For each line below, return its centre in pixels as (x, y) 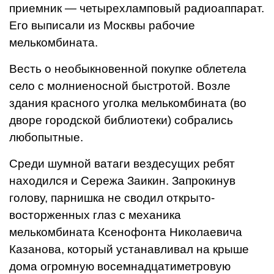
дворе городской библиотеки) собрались (121, 120)
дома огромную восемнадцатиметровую (120, 266)
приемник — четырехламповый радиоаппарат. (137, 8)
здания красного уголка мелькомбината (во (128, 103)
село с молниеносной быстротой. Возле (120, 86)
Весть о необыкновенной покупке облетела (128, 69)
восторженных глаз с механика (95, 215)
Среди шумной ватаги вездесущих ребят (122, 164)
